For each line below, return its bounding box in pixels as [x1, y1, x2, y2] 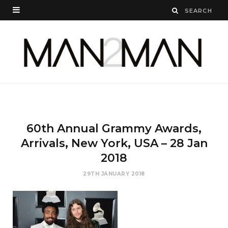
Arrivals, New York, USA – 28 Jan [20, 136, 208, 150]
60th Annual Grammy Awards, [26, 121, 202, 135]
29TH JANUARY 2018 [83, 170, 145, 177]
